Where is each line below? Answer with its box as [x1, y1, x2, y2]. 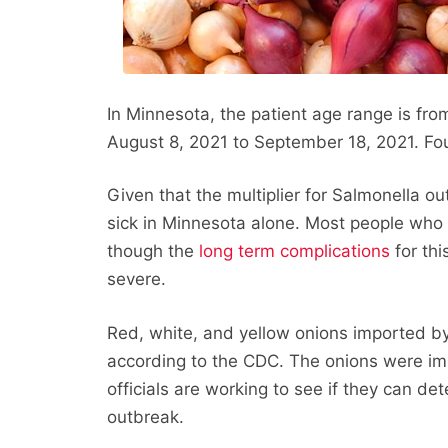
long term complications [199, 241, 391, 262]
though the [107, 241, 200, 262]
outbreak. [107, 406, 185, 427]
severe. [107, 269, 167, 290]
